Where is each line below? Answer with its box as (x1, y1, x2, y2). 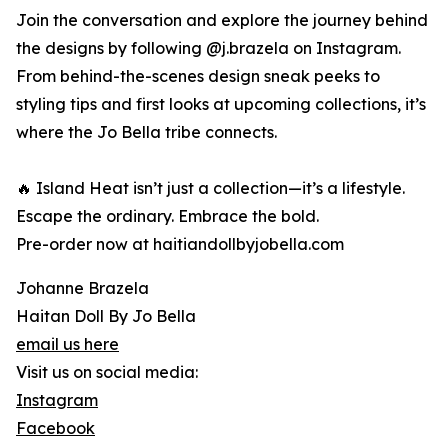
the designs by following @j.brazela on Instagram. (16, 38, 401, 59)
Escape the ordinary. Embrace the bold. (16, 206, 319, 227)
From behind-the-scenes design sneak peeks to (16, 66, 380, 87)
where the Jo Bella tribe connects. (16, 122, 277, 143)
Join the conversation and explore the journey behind (16, 10, 428, 31)
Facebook (16, 418, 95, 439)
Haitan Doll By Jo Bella (16, 306, 196, 327)
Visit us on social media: (16, 362, 198, 383)
